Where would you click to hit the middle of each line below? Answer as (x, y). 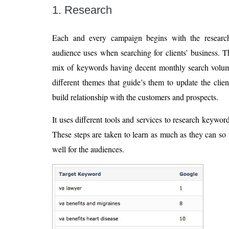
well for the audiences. (88, 149)
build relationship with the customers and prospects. (135, 97)
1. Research (82, 10)
